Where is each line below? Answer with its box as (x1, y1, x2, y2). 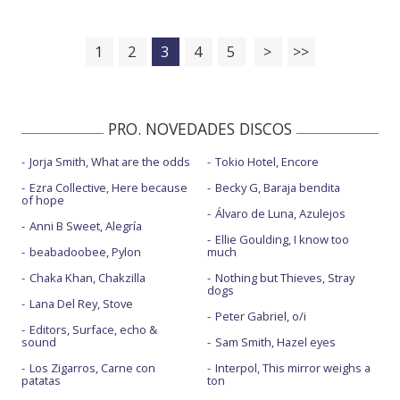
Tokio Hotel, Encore (214, 153, 319, 170)
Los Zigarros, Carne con (29, 359, 155, 376)
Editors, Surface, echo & (29, 321, 157, 337)
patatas (21, 371, 61, 388)
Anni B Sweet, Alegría (29, 217, 142, 234)
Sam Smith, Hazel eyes (214, 333, 336, 350)
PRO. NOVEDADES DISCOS (108, 117, 292, 139)
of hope (21, 191, 64, 208)
